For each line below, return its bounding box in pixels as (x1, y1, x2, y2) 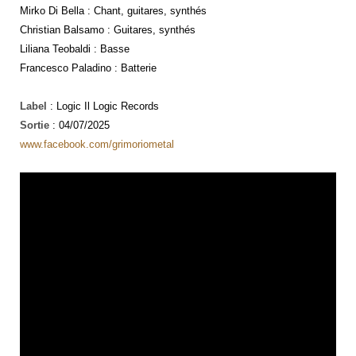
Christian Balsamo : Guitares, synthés (20, 23, 195, 36)
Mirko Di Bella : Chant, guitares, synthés (20, 4, 207, 17)
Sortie (20, 118, 49, 131)
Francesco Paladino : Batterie (20, 61, 157, 74)
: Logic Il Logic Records (47, 99, 159, 112)
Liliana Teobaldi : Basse (20, 42, 130, 55)
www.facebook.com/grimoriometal (20, 137, 174, 150)
